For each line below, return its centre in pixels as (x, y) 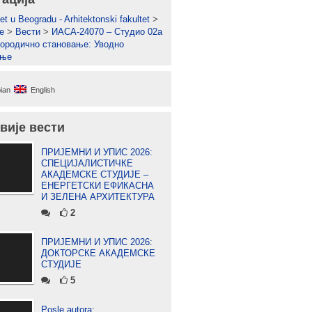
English (43, 90)
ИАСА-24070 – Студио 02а (107, 32)
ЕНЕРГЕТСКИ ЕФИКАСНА (97, 186)
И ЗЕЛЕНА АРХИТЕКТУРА (98, 197)
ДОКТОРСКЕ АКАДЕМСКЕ (98, 253)
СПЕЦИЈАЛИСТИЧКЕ (87, 163)
